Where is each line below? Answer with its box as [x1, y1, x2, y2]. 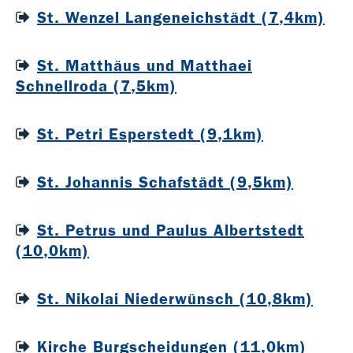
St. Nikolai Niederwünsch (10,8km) [37, 289, 313, 309]
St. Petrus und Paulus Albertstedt [37, 221, 304, 240]
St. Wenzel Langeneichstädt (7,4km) [37, 8, 325, 28]
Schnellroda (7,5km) [16, 76, 176, 96]
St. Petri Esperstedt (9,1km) [37, 124, 263, 144]
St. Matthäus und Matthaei [37, 56, 252, 76]
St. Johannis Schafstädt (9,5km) [37, 173, 293, 192]
